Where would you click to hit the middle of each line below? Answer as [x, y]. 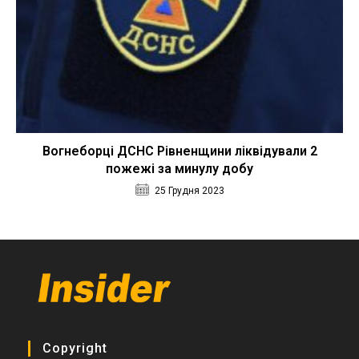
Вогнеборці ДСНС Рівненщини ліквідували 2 [179, 151]
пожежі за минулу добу [179, 168]
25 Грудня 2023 [189, 190]
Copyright [75, 349]
